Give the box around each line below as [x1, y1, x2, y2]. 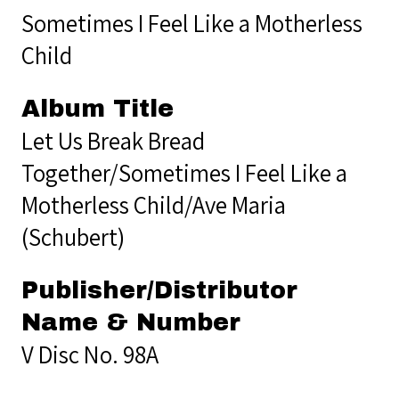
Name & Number [21, 308, 240, 336]
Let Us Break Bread [21, 124, 205, 157]
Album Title [21, 94, 174, 122]
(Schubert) [21, 220, 125, 253]
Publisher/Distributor [21, 276, 297, 304]
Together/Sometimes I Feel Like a [21, 156, 347, 189]
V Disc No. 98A [21, 338, 159, 370]
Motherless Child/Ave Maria [21, 188, 286, 221]
